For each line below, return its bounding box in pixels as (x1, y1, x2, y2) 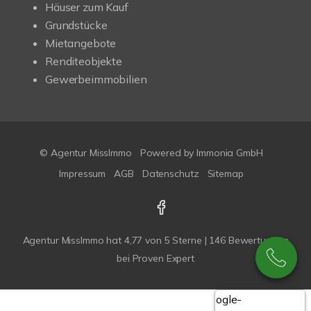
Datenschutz (142, 167, 199, 180)
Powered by (140, 146, 197, 159)
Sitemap (207, 167, 244, 180)
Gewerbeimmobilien (45, 72, 147, 86)
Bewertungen (225, 234, 289, 246)
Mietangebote (45, 36, 117, 50)
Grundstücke (45, 18, 108, 32)
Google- (202, 292, 242, 306)
